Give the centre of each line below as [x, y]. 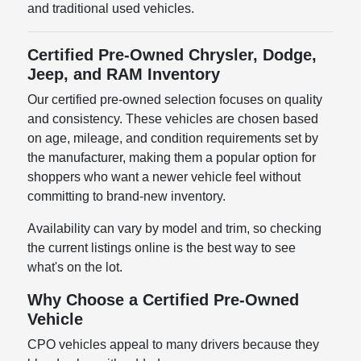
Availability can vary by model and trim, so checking [175, 229]
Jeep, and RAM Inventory [124, 75]
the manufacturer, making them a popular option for [172, 158]
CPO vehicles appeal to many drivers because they [174, 345]
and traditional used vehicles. [111, 9]
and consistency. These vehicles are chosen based [173, 119]
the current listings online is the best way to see [162, 248]
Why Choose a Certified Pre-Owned [164, 300]
